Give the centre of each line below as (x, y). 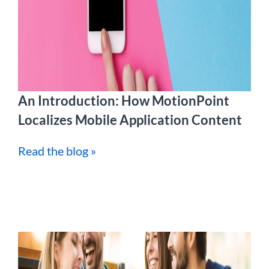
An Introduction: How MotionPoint (124, 101)
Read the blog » (57, 151)
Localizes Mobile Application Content (130, 120)
